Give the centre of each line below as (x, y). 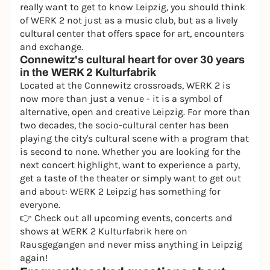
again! (34, 258)
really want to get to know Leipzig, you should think (133, 7)
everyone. (40, 205)
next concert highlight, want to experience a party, (130, 165)
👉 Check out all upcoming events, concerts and (126, 218)
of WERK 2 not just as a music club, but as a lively (129, 20)
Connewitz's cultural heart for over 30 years (132, 60)
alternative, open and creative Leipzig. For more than (135, 112)
